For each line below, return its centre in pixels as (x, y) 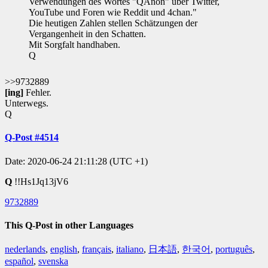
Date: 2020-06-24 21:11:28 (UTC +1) (76, 161)
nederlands (25, 249)
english (64, 249)
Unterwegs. (27, 103)
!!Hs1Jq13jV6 (41, 181)
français (97, 249)
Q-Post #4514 (32, 138)
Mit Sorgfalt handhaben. (74, 45)
